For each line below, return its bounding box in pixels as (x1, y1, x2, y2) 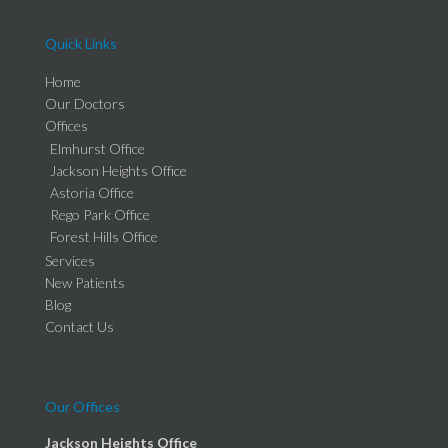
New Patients (45, 273, 125, 291)
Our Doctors (45, 94, 125, 112)
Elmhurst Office (50, 139, 145, 157)
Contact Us (45, 317, 114, 335)
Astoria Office (50, 183, 134, 201)
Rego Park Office (50, 205, 150, 223)
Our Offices (45, 397, 120, 415)
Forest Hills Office (50, 227, 158, 245)
